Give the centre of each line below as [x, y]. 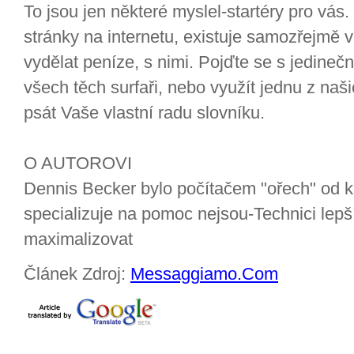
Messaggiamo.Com [204, 274]
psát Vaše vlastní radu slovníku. [144, 113]
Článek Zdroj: [77, 274]
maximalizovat [78, 239]
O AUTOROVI [78, 163]
